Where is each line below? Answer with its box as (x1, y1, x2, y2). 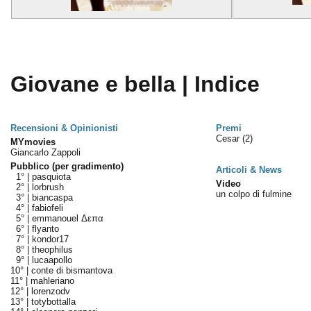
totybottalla (31, 296, 76, 307)
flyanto (31, 224, 59, 234)
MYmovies (10, 137, 56, 147)
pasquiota (31, 171, 71, 182)
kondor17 (31, 234, 69, 244)
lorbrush (31, 182, 64, 192)
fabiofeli (31, 203, 63, 213)
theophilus (31, 244, 73, 255)
